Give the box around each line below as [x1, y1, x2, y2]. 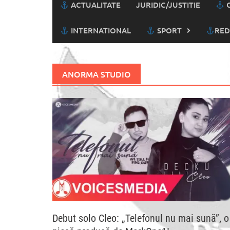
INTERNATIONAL [69, 25, 131, 36]
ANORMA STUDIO [62, 68, 131, 80]
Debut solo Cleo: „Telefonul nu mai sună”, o [52, 212, 229, 224]
